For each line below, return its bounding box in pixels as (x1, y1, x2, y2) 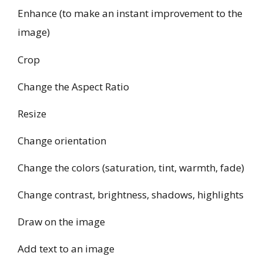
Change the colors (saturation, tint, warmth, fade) (18, 160, 244, 174)
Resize (18, 106, 46, 120)
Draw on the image (18, 214, 105, 228)
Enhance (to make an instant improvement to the (18, 6, 242, 21)
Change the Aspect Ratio (18, 79, 129, 93)
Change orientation (18, 133, 106, 147)
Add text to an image (18, 241, 114, 255)
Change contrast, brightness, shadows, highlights (18, 187, 244, 201)
